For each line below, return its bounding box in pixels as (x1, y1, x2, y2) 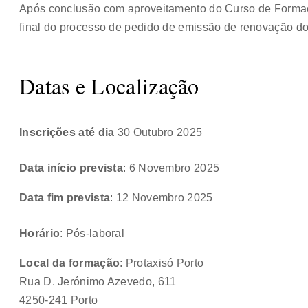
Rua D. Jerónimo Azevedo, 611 (19, 275, 177, 287)
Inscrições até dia (19, 126, 115, 138)
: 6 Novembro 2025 (123, 162, 220, 174)
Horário (19, 227, 60, 239)
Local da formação (19, 256, 120, 269)
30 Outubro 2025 (114, 126, 203, 138)
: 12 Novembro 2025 (110, 191, 213, 203)
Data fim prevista (19, 191, 111, 203)
